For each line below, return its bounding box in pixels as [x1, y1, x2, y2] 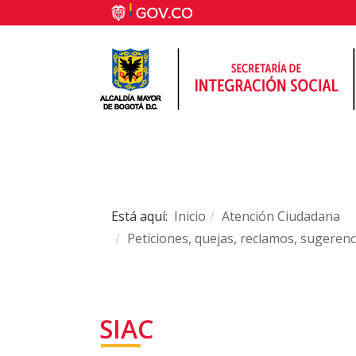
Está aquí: [111, 207, 174, 225]
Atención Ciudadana [222, 207, 340, 225]
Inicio [174, 207, 206, 225]
